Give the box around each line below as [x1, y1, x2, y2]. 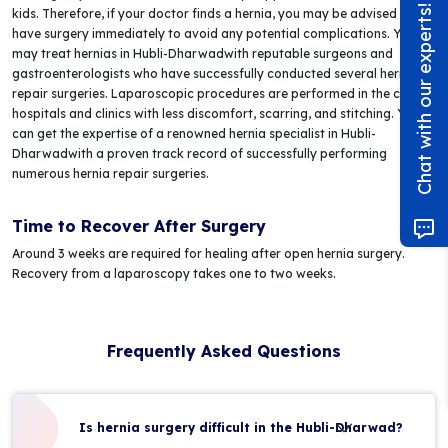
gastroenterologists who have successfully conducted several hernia [12, 66, 417, 81]
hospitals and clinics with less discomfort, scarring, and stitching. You [12, 106, 419, 121]
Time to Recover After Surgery [12, 216, 266, 236]
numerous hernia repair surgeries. [12, 166, 209, 181]
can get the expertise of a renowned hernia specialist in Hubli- [12, 126, 376, 141]
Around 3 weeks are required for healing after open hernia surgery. [12, 246, 405, 261]
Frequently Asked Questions [107, 341, 341, 361]
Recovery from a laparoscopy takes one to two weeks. [12, 266, 336, 281]
